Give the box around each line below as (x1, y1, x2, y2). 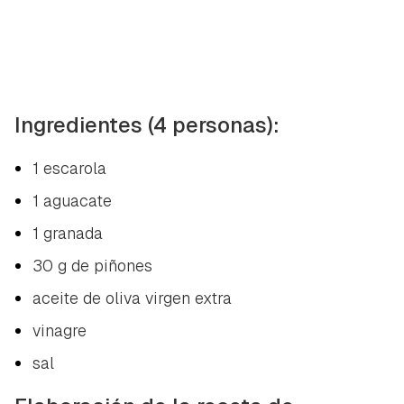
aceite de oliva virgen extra (32, 287, 232, 308)
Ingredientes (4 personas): (14, 110, 280, 139)
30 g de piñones (32, 254, 152, 276)
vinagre (32, 319, 87, 341)
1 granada (32, 222, 103, 243)
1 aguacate (32, 189, 112, 211)
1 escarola (32, 157, 106, 179)
